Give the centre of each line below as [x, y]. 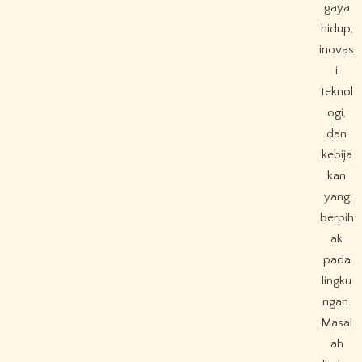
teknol [337, 91]
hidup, [337, 28]
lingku [337, 280]
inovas [337, 49]
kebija [337, 154]
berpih [337, 217]
